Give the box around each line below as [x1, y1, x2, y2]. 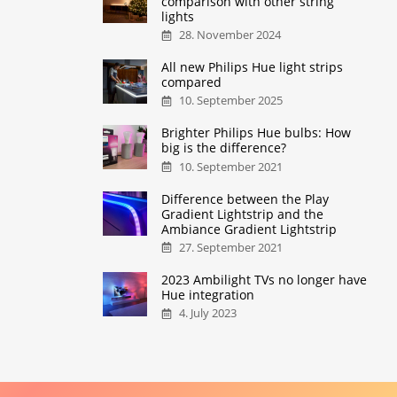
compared [161, 74, 222, 91]
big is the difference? [161, 139, 287, 157]
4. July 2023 [179, 306, 237, 322]
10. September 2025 [179, 93, 284, 109]
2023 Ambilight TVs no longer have [161, 271, 368, 289]
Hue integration [161, 286, 255, 304]
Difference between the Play [161, 190, 330, 207]
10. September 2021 [179, 159, 284, 175]
